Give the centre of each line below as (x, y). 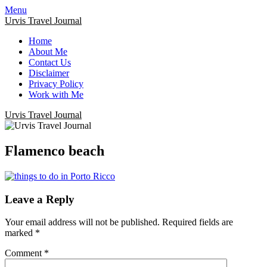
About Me (48, 52)
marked (20, 233)
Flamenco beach (55, 150)
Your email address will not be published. (82, 222)
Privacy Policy (56, 84)
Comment (24, 253)
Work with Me (56, 94)
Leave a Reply (40, 199)
